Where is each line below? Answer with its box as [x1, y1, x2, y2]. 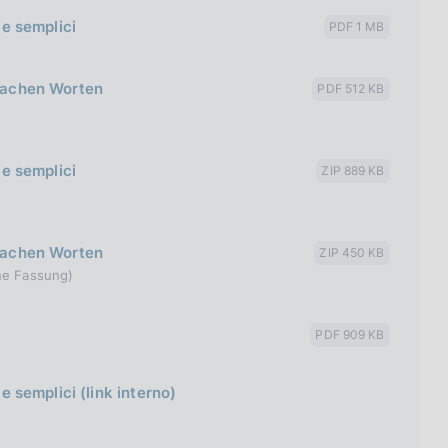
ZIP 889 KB [321, 163, 385, 178]
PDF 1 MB [328, 19, 385, 34]
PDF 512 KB [317, 81, 385, 96]
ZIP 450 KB [319, 245, 385, 260]
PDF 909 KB [315, 327, 385, 342]
